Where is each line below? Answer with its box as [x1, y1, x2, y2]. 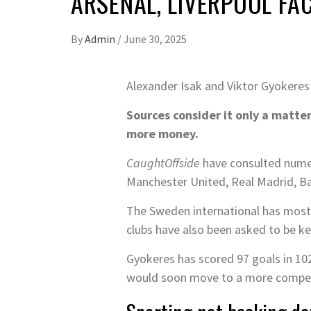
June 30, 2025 [124, 32, 187, 46]
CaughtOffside [126, 155, 200, 171]
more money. [126, 126, 199, 142]
